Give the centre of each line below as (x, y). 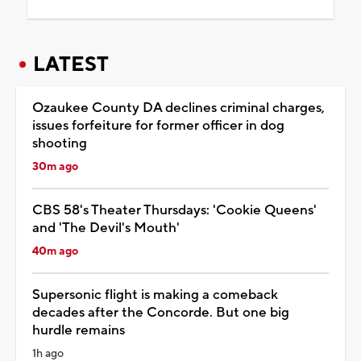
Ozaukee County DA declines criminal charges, (178, 108)
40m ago (55, 251)
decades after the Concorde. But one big (161, 312)
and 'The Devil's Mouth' (106, 228)
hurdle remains (79, 330)
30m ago (55, 166)
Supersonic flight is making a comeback (155, 295)
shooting (60, 143)
